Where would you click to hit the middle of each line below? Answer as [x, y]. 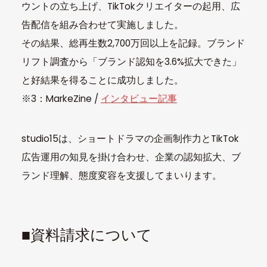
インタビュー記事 [139, 98]
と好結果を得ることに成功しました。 [102, 80]
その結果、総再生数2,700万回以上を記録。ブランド [133, 43]
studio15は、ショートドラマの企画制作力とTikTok [130, 138]
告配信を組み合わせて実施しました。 [102, 24]
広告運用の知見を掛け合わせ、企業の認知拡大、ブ [131, 157]
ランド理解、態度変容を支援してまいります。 [121, 175]
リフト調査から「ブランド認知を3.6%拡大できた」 [131, 61]
